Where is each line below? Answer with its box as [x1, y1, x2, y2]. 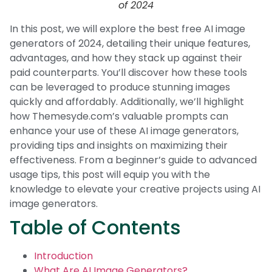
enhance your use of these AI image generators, [10, 123, 239, 138]
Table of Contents [10, 213, 181, 241]
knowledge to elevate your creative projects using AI [10, 182, 260, 196]
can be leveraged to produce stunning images [10, 80, 230, 94]
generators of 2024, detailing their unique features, [10, 36, 250, 50]
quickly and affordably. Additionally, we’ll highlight [10, 94, 244, 109]
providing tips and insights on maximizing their [10, 138, 228, 152]
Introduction [34, 248, 93, 263]
